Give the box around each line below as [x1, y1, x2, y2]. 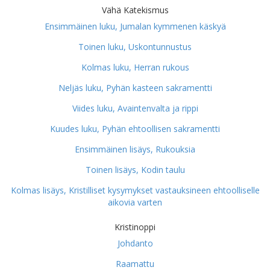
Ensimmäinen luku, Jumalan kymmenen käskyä [44, 20, 226, 32]
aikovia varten [108, 196, 162, 208]
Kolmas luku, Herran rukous [81, 61, 189, 73]
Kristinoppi [115, 221, 155, 233]
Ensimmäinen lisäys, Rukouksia [75, 143, 195, 155]
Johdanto [117, 237, 153, 249]
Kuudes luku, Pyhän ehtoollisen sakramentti [50, 123, 220, 134]
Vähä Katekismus [101, 4, 169, 16]
